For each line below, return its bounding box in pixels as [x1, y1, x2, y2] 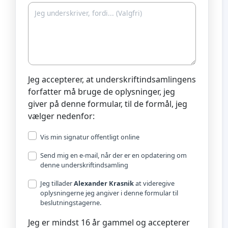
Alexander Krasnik [74, 178, 134, 188]
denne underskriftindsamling [40, 160, 128, 169]
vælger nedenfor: [28, 110, 95, 122]
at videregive [134, 178, 175, 188]
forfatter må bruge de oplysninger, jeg [28, 85, 175, 97]
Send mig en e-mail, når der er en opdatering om [40, 150, 187, 160]
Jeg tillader [40, 178, 74, 188]
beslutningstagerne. [40, 197, 101, 207]
